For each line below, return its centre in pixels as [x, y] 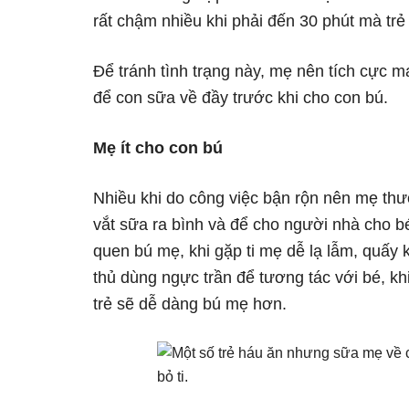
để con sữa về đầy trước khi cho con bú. [241, 98]
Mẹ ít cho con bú [158, 148]
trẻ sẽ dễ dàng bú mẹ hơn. [190, 304]
